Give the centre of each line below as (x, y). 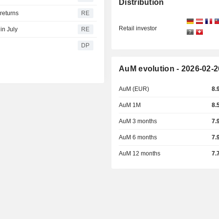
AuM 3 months (138, 121)
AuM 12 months (140, 154)
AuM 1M (130, 105)
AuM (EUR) (134, 89)
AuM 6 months (138, 138)
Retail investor (138, 29)
